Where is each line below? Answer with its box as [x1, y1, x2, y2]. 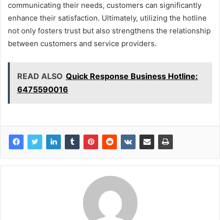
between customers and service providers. [8, 39, 157, 49]
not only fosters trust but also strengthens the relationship [8, 26, 211, 36]
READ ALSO [17, 71, 63, 82]
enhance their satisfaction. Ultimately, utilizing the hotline [8, 13, 207, 23]
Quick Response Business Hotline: [66, 71, 198, 82]
